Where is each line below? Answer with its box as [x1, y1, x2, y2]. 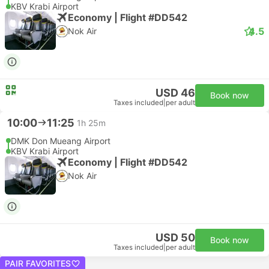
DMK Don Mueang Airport [11, 136, 110, 146]
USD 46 [156, 86, 195, 99]
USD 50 [156, 231, 195, 244]
